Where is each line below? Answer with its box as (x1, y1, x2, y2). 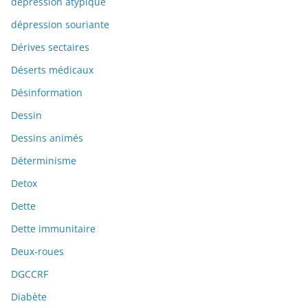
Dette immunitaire (11, 222, 96, 236)
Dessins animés (11, 131, 83, 145)
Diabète (11, 290, 47, 304)
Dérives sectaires (11, 41, 89, 54)
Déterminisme (11, 154, 76, 168)
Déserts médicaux (11, 63, 93, 77)
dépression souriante (11, 18, 109, 32)
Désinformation (11, 86, 82, 100)
